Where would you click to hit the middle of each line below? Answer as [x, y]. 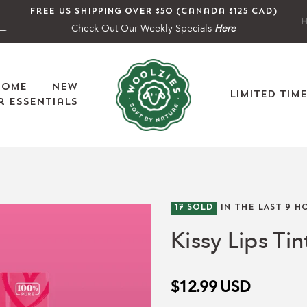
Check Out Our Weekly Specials [141, 28]
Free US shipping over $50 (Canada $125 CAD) [153, 12]
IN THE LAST [251, 208]
